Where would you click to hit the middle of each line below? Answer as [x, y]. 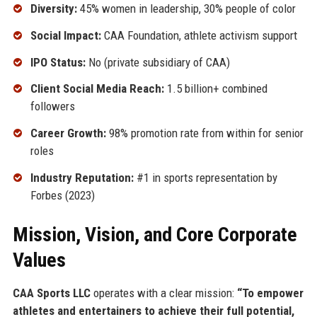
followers [52, 106]
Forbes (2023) [62, 195]
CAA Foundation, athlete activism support [199, 35]
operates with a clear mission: [163, 293]
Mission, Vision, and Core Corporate [155, 234]
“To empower [270, 293]
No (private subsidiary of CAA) [157, 62]
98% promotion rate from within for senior [204, 133]
